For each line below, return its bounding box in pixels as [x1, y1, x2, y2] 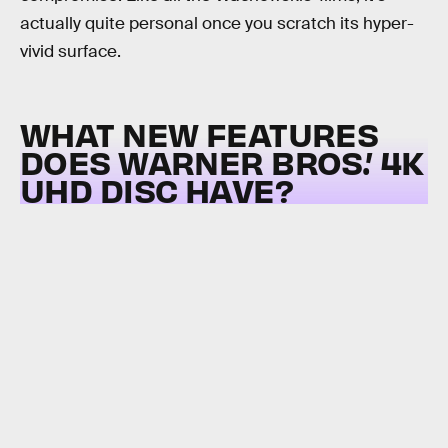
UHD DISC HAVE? [20, 168, 293, 210]
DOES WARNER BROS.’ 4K [20, 140, 424, 182]
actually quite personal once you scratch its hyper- [20, 12, 414, 34]
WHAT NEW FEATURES [20, 112, 379, 154]
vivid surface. [20, 40, 121, 62]
